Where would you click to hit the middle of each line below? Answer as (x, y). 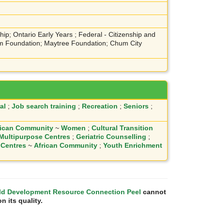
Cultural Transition (122, 128)
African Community (66, 146)
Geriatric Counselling (111, 137)
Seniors (136, 106)
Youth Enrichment (133, 146)
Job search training (44, 106)
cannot (154, 192)
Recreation (100, 106)
